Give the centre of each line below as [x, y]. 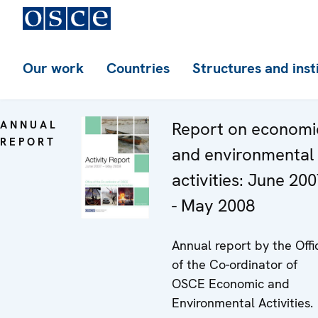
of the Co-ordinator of [235, 264]
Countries [138, 68]
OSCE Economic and [231, 284]
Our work [53, 68]
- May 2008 [213, 205]
